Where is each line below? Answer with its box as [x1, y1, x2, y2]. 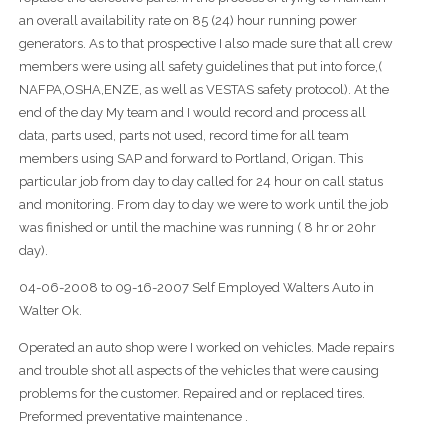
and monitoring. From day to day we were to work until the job [18, 197, 388, 213]
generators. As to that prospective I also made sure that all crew [18, 36, 393, 52]
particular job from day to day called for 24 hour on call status [18, 174, 383, 190]
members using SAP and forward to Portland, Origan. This [18, 151, 363, 167]
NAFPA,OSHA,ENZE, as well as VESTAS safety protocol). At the [18, 82, 389, 98]
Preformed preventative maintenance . [18, 409, 248, 425]
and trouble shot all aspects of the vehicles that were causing [18, 363, 379, 379]
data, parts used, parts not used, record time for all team [18, 128, 349, 144]
